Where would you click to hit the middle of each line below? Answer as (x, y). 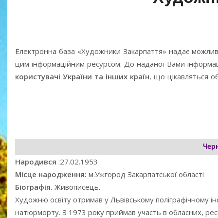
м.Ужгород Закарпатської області (146, 174)
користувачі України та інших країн (82, 77)
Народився (37, 162)
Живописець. (77, 187)
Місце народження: (52, 174)
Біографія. (35, 187)
